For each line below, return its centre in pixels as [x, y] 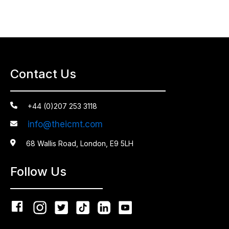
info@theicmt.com [65, 124]
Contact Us [43, 74]
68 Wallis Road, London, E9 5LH [80, 144]
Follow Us [38, 172]
